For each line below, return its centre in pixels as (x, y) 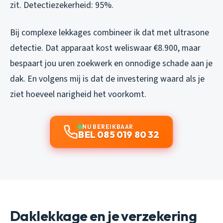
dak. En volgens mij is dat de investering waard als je (107, 79)
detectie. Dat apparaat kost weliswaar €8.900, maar (105, 48)
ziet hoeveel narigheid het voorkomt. (78, 94)
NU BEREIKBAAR (108, 126)
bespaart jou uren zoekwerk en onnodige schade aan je (111, 63)
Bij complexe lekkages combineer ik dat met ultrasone (110, 32)
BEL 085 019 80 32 (119, 134)
